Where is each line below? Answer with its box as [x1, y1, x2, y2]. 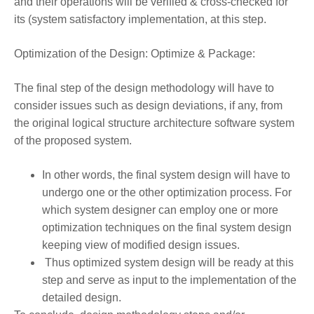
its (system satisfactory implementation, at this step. [14, 13, 269, 25]
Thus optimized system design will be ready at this [42, 256, 294, 268]
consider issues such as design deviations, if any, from [14, 99, 282, 111]
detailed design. [42, 291, 121, 303]
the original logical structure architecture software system [14, 116, 294, 129]
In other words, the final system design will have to [42, 168, 290, 181]
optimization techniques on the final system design [42, 221, 292, 233]
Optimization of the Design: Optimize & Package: [14, 47, 255, 60]
